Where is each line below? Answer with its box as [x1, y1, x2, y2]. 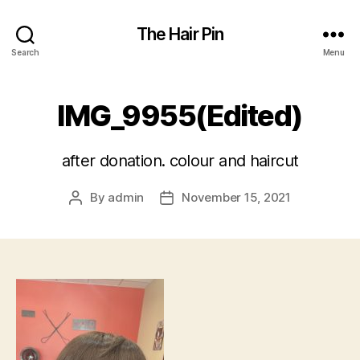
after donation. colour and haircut [61, 151, 299, 170]
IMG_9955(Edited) [57, 98, 303, 133]
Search [11, 47, 39, 57]
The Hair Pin [136, 23, 224, 44]
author [75, 208, 112, 223]
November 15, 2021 [182, 190, 291, 205]
